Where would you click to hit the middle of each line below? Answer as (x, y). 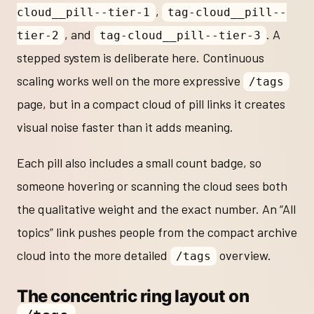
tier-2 (38, 36)
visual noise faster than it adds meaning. (125, 127)
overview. (244, 255)
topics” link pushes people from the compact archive (157, 232)
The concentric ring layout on (133, 296)
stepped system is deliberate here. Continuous (141, 58)
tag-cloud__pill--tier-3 (180, 36)
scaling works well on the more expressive (130, 81)
